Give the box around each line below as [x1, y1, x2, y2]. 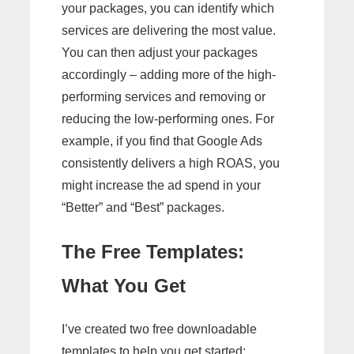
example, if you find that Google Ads [62, 134, 262, 148]
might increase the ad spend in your [62, 178, 261, 192]
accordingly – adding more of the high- [62, 67, 276, 81]
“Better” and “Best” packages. [62, 200, 224, 214]
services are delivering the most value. [62, 23, 276, 37]
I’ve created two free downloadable [62, 322, 257, 336]
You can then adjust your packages [62, 45, 258, 59]
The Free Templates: [62, 240, 244, 262]
